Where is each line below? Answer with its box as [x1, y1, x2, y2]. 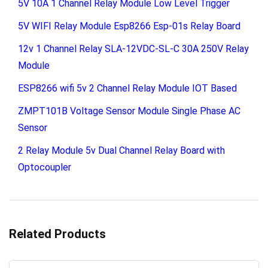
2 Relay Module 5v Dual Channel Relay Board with [18, 144, 225, 156]
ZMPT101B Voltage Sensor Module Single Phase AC [18, 105, 240, 117]
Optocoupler [18, 161, 71, 173]
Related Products [9, 226, 106, 241]
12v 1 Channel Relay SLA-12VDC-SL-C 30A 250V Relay [18, 42, 249, 54]
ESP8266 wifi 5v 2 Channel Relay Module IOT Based [18, 82, 237, 94]
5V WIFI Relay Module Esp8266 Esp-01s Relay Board [18, 20, 240, 32]
